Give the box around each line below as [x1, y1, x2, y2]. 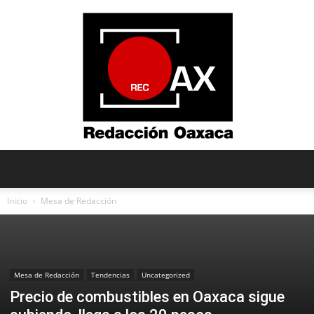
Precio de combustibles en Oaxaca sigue [10, 288, 285, 306]
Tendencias [91, 270, 130, 280]
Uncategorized [142, 270, 190, 280]
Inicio [7, 195, 27, 207]
